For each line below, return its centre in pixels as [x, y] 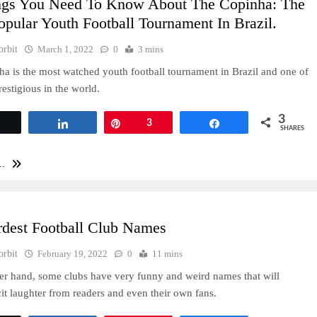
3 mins [151, 49]
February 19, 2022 [73, 253]
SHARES [292, 128]
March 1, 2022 [66, 49]
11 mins [168, 253]
